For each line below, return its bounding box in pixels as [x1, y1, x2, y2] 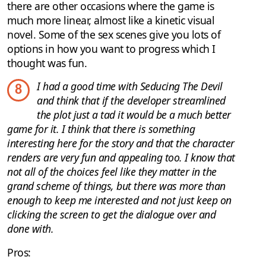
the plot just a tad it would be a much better [37, 107, 231, 122]
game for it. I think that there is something [7, 122, 195, 137]
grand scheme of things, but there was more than [7, 179, 226, 194]
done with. [7, 221, 53, 236]
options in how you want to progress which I [7, 42, 216, 56]
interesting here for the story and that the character [7, 136, 235, 151]
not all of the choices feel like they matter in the [7, 164, 217, 179]
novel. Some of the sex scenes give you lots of [7, 27, 220, 42]
